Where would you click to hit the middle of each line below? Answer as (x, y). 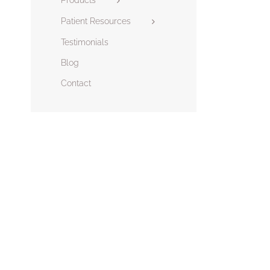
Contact (76, 83)
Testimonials (85, 42)
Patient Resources (96, 21)
